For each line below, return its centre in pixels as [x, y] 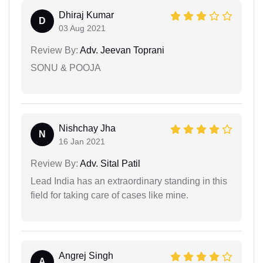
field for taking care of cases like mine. [109, 195]
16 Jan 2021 [82, 141]
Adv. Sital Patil [109, 163]
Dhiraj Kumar [86, 15]
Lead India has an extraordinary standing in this [129, 181]
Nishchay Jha [87, 128]
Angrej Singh [86, 255]
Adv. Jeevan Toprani [121, 50]
